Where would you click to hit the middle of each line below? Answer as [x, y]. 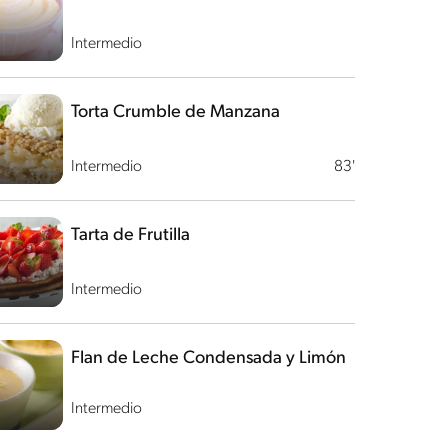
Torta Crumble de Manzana [175, 112]
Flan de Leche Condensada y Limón [208, 358]
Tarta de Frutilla [130, 235]
